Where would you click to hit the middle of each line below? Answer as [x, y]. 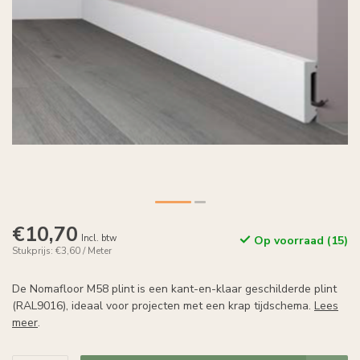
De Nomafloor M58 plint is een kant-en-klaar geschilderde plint [174, 289]
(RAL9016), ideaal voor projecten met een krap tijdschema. [163, 306]
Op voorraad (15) [299, 240]
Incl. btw [99, 238]
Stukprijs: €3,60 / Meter [62, 251]
